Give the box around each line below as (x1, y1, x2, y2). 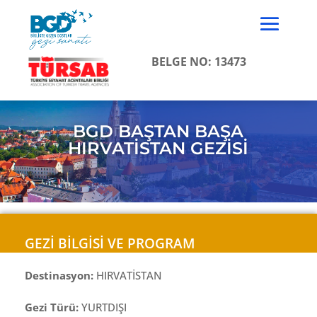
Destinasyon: (25, 267, 96, 282)
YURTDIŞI (81, 299, 127, 314)
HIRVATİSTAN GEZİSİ (68, 137, 249, 158)
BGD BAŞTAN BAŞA (73, 120, 244, 142)
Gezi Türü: (25, 299, 81, 314)
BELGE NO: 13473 (151, 54, 246, 70)
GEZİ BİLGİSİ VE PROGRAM (25, 234, 195, 253)
